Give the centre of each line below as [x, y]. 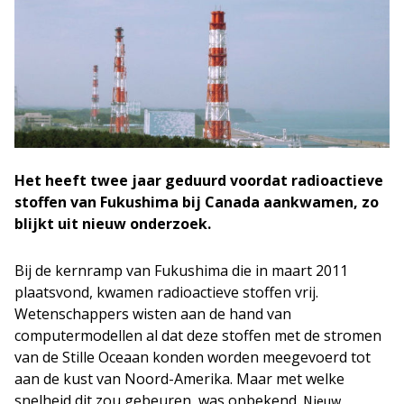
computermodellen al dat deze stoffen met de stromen [198, 335]
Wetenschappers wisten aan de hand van [153, 314]
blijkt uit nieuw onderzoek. [113, 224]
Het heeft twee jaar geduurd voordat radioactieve [199, 180]
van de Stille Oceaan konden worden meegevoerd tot [193, 357]
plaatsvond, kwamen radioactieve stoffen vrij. [166, 292]
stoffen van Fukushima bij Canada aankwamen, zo [197, 202]
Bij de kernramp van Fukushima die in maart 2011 [181, 271]
